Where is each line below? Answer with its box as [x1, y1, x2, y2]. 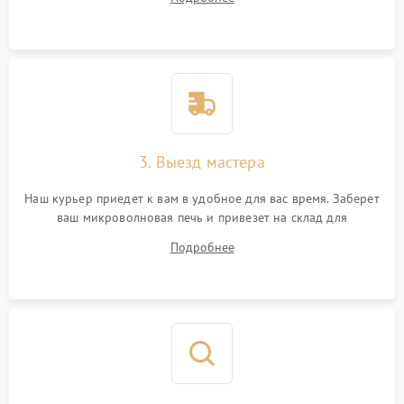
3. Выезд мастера [139, 151, 265, 172]
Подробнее [170, 239, 234, 255]
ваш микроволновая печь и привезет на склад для [57, 209, 347, 225]
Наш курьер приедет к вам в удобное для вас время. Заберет [24, 190, 380, 207]
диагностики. [164, 228, 240, 244]
